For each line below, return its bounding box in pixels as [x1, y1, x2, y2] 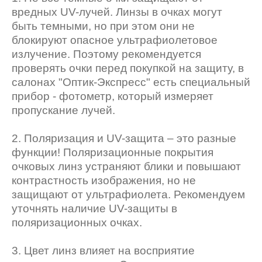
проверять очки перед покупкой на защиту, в [12, 62, 244, 74]
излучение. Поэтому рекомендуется [12, 48, 201, 60]
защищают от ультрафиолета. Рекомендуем [12, 188, 245, 201]
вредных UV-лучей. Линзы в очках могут [12, 6, 222, 18]
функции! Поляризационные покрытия [12, 146, 213, 158]
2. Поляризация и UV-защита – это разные [12, 132, 236, 144]
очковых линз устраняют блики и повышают [12, 160, 241, 173]
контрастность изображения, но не [12, 174, 196, 187]
